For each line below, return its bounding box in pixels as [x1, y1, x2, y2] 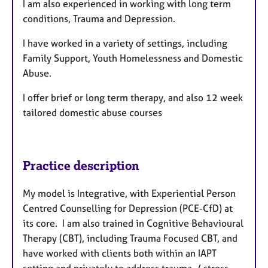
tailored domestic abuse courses [23, 106, 162, 119]
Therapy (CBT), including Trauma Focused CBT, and [23, 232, 237, 244]
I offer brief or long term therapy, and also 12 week [23, 92, 243, 104]
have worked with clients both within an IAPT [23, 246, 217, 259]
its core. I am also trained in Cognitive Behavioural [23, 217, 243, 229]
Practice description [23, 157, 139, 173]
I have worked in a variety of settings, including [23, 37, 227, 50]
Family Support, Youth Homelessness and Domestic [23, 52, 243, 65]
